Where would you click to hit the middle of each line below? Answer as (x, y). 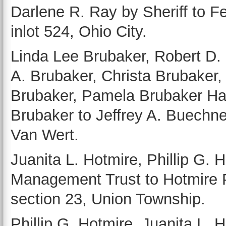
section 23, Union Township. (108, 199)
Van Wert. (45, 135)
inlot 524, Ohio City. (79, 32)
